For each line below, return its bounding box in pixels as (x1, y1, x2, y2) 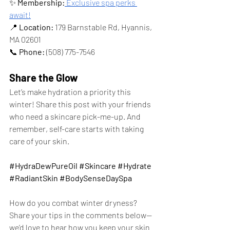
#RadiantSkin (9, 173, 58, 183)
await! (9, 10, 31, 20)
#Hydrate (118, 161, 151, 171)
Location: (19, 22, 53, 32)
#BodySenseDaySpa (60, 173, 132, 183)
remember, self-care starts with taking (9, 124, 145, 134)
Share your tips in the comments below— (9, 210, 152, 220)
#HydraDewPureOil (9, 161, 78, 171)
